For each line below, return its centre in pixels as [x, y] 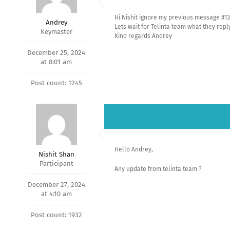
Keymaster [56, 32]
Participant [56, 164]
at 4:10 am [56, 194]
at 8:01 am [56, 62]
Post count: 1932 [56, 215]
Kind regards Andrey [143, 36]
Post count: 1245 [56, 83]
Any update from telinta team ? [158, 169]
